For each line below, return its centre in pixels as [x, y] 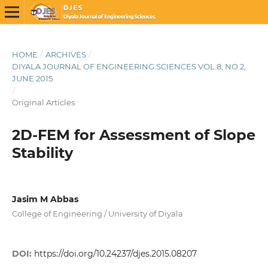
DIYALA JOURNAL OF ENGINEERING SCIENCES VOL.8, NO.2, [129, 66]
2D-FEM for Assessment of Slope [133, 135]
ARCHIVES [66, 54]
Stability [42, 153]
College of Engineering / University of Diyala [97, 213]
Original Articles [43, 102]
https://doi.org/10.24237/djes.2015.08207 [115, 254]
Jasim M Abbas [45, 199]
